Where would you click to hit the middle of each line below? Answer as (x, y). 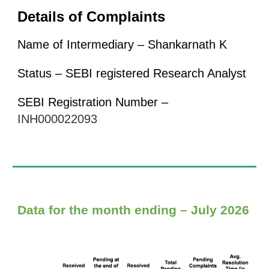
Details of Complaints (92, 17)
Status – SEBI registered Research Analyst (134, 73)
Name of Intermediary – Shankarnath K (122, 44)
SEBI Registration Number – (93, 102)
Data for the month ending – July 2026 (134, 210)
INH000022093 (58, 119)
